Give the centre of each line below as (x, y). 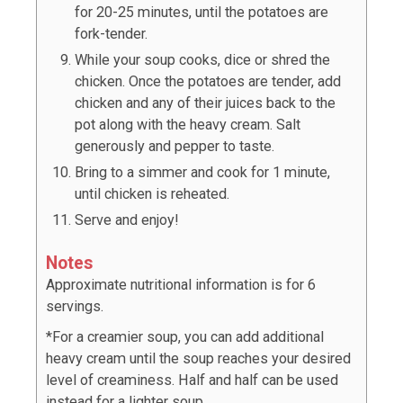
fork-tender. (111, 34)
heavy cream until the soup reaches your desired (198, 359)
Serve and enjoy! (127, 220)
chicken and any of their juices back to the (205, 103)
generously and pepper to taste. (175, 147)
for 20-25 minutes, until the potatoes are (201, 13)
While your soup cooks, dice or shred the (202, 60)
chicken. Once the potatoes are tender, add (208, 82)
